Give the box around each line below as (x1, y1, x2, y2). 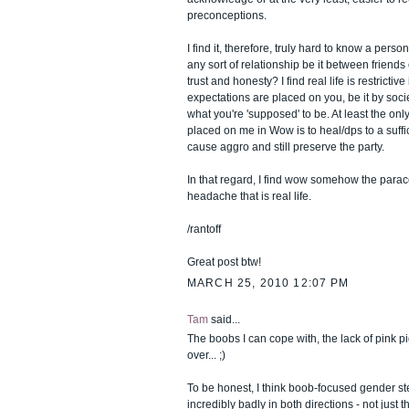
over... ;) (187, 348, 225, 362)
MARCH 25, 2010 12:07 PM (187, 276, 350, 289)
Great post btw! (187, 255, 261, 268)
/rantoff (187, 222, 221, 236)
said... (208, 312, 240, 326)
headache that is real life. (187, 189, 311, 203)
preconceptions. (187, 8, 267, 22)
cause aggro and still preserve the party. (187, 140, 384, 153)
